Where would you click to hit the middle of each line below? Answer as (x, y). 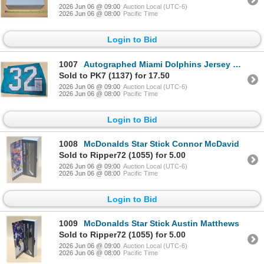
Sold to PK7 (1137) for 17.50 (114, 75)
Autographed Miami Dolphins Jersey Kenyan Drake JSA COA (158, 64)
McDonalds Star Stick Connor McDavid (161, 144)
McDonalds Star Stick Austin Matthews (161, 224)
